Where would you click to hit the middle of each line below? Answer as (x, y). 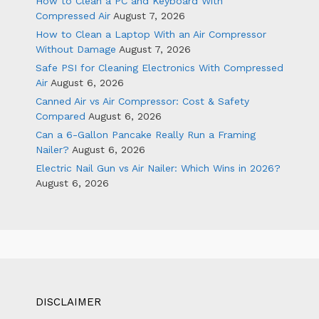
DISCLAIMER (68, 302)
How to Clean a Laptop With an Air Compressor (151, 34)
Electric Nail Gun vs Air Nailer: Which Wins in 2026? (158, 168)
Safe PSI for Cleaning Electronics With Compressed (159, 67)
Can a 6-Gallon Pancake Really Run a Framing (146, 134)
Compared (61, 116)
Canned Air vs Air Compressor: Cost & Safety (142, 101)
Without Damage (76, 49)
